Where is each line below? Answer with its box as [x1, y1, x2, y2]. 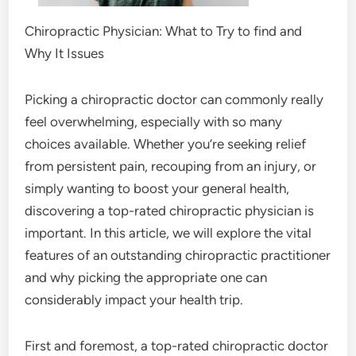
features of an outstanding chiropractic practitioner [25, 246, 331, 263]
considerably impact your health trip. [25, 291, 244, 308]
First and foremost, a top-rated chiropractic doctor [25, 337, 329, 354]
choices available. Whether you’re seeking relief [25, 135, 307, 152]
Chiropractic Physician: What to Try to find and [25, 22, 303, 39]
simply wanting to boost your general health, [25, 180, 290, 196]
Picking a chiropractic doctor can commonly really [25, 91, 324, 107]
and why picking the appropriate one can [25, 269, 268, 285]
